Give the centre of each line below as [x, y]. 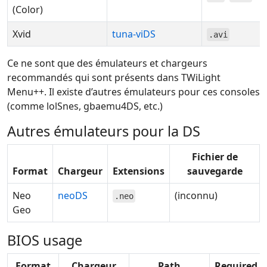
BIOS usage [45, 240]
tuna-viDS [134, 34]
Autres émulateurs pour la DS [104, 131]
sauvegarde [215, 171]
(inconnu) [196, 195]
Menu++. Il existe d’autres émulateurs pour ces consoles [133, 92]
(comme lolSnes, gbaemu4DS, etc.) [85, 106]
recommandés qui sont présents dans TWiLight [114, 77]
